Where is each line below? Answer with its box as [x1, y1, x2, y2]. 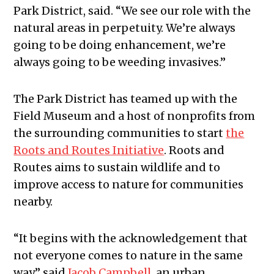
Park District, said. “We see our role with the [13, 3, 251, 18]
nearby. [13, 194, 53, 209]
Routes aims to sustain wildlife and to [13, 160, 221, 174]
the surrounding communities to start [13, 125, 226, 140]
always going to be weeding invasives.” [13, 54, 226, 69]
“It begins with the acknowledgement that [13, 231, 248, 245]
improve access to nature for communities [13, 177, 244, 191]
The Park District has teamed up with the [13, 91, 238, 106]
